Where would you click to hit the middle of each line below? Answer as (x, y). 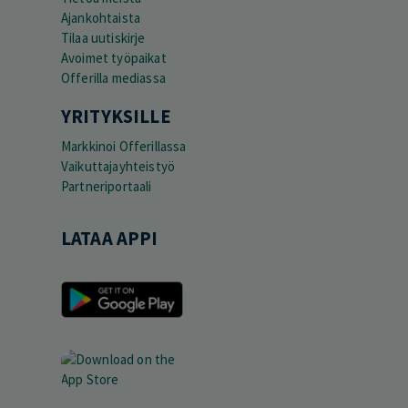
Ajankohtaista (101, 18)
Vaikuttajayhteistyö (118, 167)
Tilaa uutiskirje (103, 38)
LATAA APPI (110, 239)
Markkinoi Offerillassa (124, 147)
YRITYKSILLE (116, 117)
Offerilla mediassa (113, 78)
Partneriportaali (107, 187)
